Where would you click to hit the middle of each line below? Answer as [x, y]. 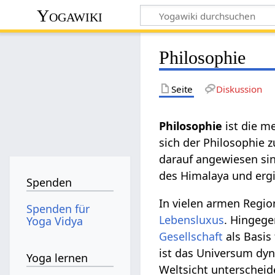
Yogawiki [70, 15]
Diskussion [239, 89]
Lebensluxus [192, 219]
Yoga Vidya [55, 221]
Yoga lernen [57, 258]
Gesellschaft [191, 236]
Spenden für [58, 208]
